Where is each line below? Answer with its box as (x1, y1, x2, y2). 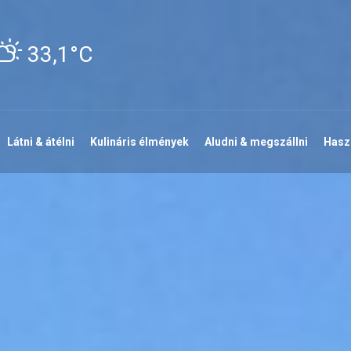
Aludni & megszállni (204, 136, 308, 148)
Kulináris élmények (90, 136, 189, 148)
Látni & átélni (7, 136, 74, 148)
